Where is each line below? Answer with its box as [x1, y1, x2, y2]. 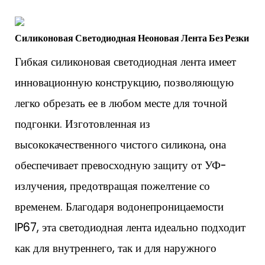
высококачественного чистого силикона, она [15, 136, 226, 153]
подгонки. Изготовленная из [15, 115, 150, 132]
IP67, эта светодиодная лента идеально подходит [15, 219, 245, 235]
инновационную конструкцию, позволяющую [15, 74, 234, 91]
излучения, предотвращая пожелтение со [15, 177, 210, 194]
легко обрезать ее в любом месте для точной [15, 95, 227, 111]
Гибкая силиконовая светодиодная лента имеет [15, 53, 236, 70]
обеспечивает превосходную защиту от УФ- [15, 157, 227, 173]
